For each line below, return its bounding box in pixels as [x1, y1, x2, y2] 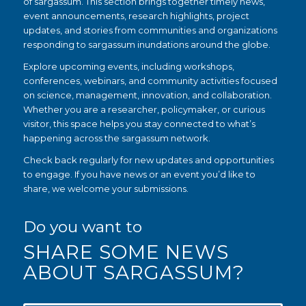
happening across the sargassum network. [23, 132, 210, 143]
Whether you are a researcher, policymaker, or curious [23, 103, 265, 115]
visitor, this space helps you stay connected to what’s [23, 117, 255, 129]
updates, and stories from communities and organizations [23, 24, 277, 36]
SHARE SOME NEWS [23, 240, 229, 264]
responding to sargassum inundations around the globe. [23, 38, 270, 50]
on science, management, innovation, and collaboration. [23, 89, 272, 100]
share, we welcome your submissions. [23, 183, 189, 195]
